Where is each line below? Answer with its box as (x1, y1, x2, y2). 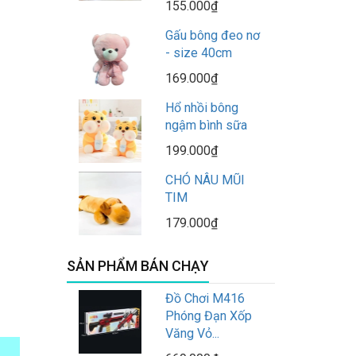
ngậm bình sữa (164, 118, 247, 133)
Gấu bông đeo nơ (164, 28, 260, 44)
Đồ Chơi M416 (164, 291, 245, 307)
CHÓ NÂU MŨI (164, 172, 245, 188)
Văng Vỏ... (164, 326, 219, 342)
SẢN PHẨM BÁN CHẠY (66, 257, 209, 275)
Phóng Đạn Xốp (164, 308, 252, 324)
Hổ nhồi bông (164, 100, 238, 116)
